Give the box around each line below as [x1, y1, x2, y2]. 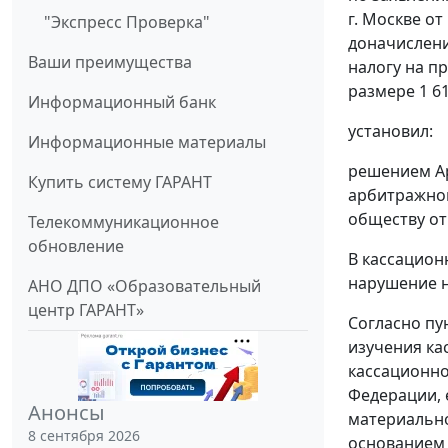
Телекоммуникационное [28, 211, 219, 234]
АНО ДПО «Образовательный [28, 275, 261, 298]
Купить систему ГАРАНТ [28, 171, 212, 194]
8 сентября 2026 [28, 426, 140, 446]
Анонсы [28, 399, 105, 427]
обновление [28, 235, 124, 258]
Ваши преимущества [28, 51, 192, 74]
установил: [348, 119, 433, 142]
